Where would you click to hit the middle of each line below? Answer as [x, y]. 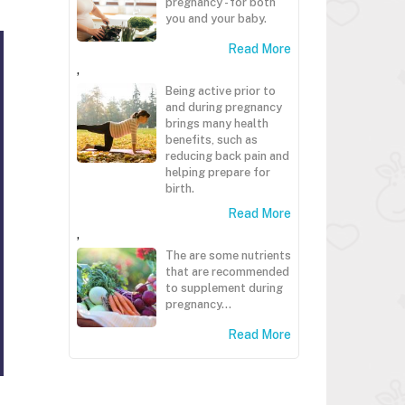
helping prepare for [218, 172]
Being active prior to [221, 91]
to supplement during [224, 288]
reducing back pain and [227, 156]
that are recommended [227, 272]
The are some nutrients [228, 255]
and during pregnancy [224, 107]
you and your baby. [216, 19]
